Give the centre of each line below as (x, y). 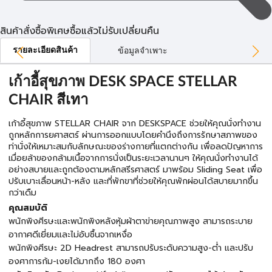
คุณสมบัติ (28, 208)
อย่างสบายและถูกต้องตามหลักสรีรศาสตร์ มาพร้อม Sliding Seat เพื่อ (135, 170)
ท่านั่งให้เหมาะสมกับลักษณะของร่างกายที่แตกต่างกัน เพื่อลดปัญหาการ (136, 147)
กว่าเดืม (22, 193)
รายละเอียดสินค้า (45, 50)
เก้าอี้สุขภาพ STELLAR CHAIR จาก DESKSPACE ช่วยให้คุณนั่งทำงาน (135, 124)
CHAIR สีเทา (48, 100)
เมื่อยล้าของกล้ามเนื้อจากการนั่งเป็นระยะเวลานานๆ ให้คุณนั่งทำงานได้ (133, 158)
